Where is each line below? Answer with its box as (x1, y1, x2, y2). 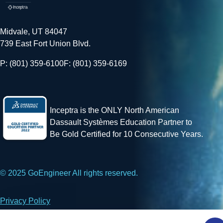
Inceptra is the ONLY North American (50, 106, 179, 114)
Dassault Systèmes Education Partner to (50, 117, 192, 126)
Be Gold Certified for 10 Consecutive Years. (50, 129, 203, 138)
